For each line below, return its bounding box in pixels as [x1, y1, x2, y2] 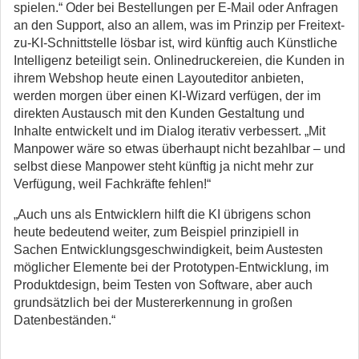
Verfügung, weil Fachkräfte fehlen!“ [14, 177, 211, 192]
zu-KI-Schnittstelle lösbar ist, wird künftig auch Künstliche [14, 36, 337, 50]
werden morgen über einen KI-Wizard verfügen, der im [14, 89, 321, 103]
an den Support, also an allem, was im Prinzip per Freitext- [14, 18, 345, 33]
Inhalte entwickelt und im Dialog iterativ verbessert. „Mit [14, 124, 325, 139]
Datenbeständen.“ [14, 313, 115, 328]
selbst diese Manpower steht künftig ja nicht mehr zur [14, 159, 313, 174]
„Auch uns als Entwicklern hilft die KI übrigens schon [14, 208, 311, 222]
